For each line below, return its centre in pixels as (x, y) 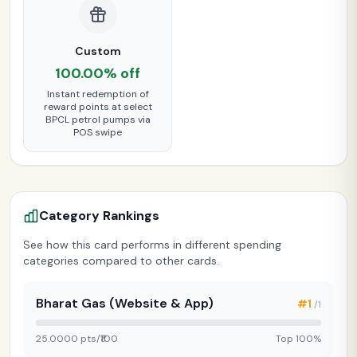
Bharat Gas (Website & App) (125, 303)
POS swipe (98, 132)
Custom (98, 51)
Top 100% (298, 338)
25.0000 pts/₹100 (77, 338)
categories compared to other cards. (121, 260)
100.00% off (98, 73)
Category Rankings (99, 215)
